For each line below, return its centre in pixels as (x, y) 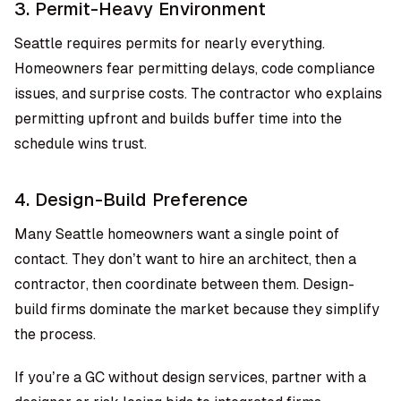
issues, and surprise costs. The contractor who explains (198, 94)
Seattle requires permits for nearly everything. (170, 43)
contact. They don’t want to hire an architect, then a (185, 259)
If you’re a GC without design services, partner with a (190, 377)
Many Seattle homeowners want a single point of (177, 234)
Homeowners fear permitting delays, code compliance (195, 68)
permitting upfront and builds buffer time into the (178, 119)
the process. (55, 334)
